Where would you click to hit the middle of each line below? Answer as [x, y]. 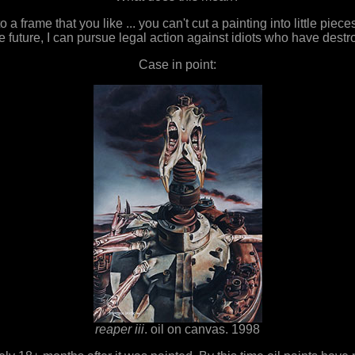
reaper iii [120, 329]
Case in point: [177, 65]
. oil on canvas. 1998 [202, 329]
